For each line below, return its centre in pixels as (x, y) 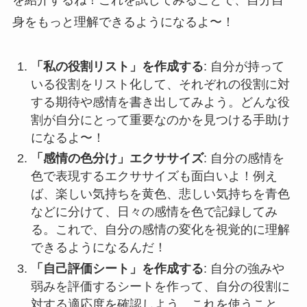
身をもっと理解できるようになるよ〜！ (123, 22)
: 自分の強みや (244, 268)
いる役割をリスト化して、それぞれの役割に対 (160, 84)
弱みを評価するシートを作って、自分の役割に (160, 286)
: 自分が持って (244, 66)
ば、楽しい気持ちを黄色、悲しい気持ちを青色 (160, 194)
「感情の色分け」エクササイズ (117, 159)
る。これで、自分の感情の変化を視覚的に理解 (160, 230)
